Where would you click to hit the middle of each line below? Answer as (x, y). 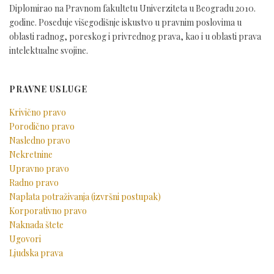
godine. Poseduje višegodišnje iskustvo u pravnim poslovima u (125, 22)
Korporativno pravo (48, 211)
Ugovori (25, 239)
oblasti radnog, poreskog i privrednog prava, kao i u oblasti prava (135, 36)
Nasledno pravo (40, 140)
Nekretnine (31, 154)
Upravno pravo (39, 168)
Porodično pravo (42, 126)
